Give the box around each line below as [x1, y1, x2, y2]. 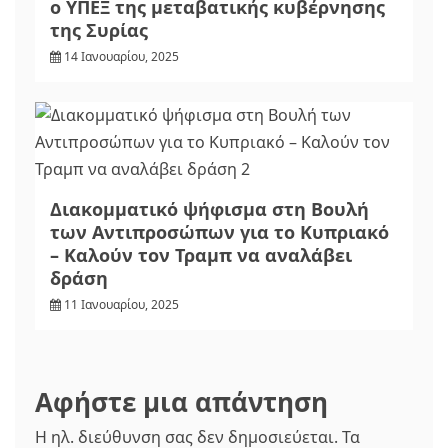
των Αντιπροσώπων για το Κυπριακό [50, 220, 389, 244]
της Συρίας [50, 18, 148, 42]
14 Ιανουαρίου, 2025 [64, 48, 179, 65]
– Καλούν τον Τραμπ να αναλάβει [50, 243, 352, 267]
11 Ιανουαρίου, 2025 [64, 296, 179, 313]
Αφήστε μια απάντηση [35, 384, 328, 420]
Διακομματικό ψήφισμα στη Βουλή [50, 197, 369, 221]
